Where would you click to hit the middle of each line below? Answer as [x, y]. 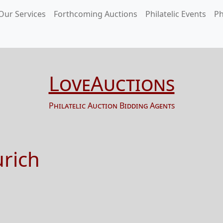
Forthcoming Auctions [96, 14]
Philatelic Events [176, 14]
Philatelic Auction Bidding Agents [111, 106]
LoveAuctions [111, 83]
